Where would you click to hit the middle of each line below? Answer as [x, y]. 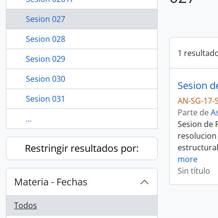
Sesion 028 [45, 39]
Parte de [194, 112]
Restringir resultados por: [82, 148]
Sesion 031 [45, 99]
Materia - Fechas [51, 182]
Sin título [194, 171]
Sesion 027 [45, 19]
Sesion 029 [45, 59]
